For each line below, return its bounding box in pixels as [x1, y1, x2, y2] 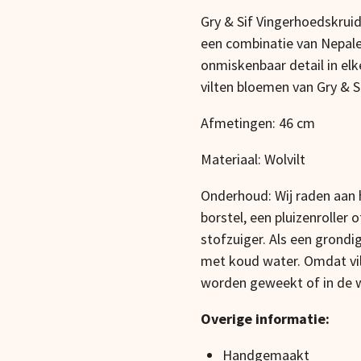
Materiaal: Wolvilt [201, 150, 305, 169]
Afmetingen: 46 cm [201, 114, 315, 133]
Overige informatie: [201, 309, 330, 329]
